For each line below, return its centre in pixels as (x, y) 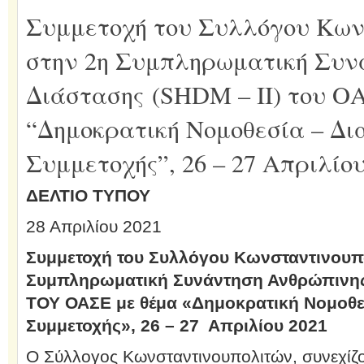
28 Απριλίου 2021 (93, 226)
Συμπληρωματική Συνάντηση (146, 280)
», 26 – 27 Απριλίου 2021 (224, 325)
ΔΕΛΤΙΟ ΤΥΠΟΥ (88, 195)
